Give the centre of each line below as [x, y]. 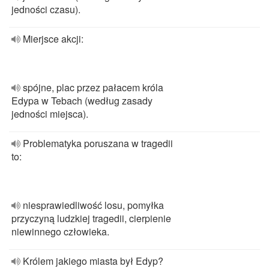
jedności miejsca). [50, 114]
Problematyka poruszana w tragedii [98, 143]
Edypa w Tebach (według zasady [82, 101]
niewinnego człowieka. [60, 231]
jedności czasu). [46, 9]
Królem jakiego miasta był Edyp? [93, 261]
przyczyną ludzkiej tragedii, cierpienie [91, 218]
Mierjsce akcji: [53, 39]
